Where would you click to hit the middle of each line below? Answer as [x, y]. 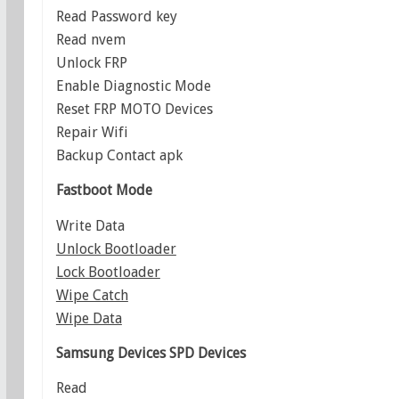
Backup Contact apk [119, 155]
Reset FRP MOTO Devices [134, 109]
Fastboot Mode [104, 191]
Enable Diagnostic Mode [133, 85]
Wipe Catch [92, 295]
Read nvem [90, 39]
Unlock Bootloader [116, 248]
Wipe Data [89, 318]
